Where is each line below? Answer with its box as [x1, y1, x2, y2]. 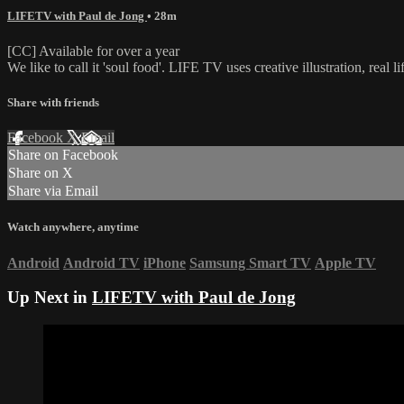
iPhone [143, 254, 186, 271]
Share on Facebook [8, 147, 118, 163]
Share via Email [8, 183, 98, 199]
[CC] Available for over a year [7, 42, 179, 59]
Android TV [63, 254, 140, 271]
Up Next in [7, 288, 92, 308]
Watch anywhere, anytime [7, 220, 139, 234]
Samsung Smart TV [189, 254, 311, 271]
